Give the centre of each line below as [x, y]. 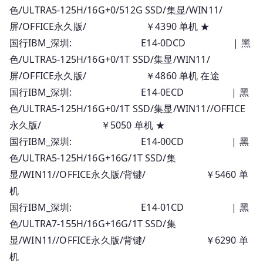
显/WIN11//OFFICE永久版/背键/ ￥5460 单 [129, 174]
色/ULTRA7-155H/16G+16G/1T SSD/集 [93, 223]
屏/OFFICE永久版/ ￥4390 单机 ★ [110, 26]
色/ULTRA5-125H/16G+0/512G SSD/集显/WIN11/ [116, 10]
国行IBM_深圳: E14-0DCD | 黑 [130, 43]
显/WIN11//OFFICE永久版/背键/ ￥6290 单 [129, 240]
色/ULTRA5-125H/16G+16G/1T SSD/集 [93, 158]
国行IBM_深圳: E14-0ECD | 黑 [129, 92]
